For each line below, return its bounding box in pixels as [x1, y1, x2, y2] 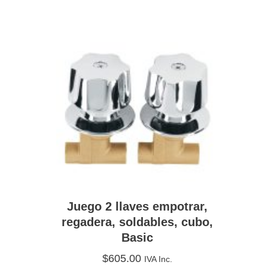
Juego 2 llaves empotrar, [67, 199, 208, 213]
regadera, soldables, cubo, [62, 215, 214, 229]
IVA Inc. [144, 254, 173, 264]
